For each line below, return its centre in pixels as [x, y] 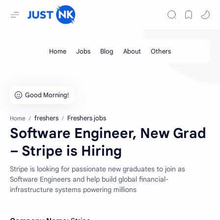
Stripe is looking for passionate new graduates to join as [97, 169]
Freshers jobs [87, 118]
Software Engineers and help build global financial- [89, 179]
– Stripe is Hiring [66, 151]
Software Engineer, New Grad [108, 133]
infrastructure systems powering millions [73, 190]
